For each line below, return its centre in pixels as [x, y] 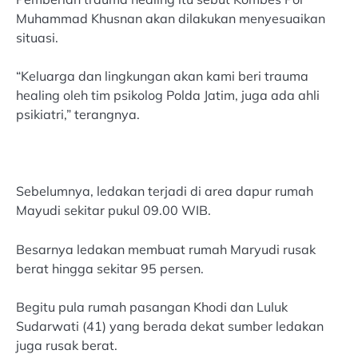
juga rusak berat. [67, 345]
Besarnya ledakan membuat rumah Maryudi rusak [166, 249]
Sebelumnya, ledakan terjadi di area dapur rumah [165, 191]
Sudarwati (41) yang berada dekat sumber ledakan [170, 326]
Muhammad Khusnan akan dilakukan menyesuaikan [171, 19]
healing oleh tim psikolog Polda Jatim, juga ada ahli [168, 95]
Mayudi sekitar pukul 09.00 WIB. [113, 211]
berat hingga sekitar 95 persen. [110, 268]
